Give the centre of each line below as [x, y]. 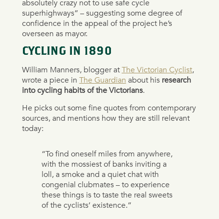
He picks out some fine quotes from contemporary [109, 108]
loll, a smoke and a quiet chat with [100, 174]
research [176, 80]
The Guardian [102, 80]
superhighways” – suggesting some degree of [102, 13]
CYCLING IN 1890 [67, 52]
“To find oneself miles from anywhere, [107, 154]
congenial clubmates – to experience [105, 185]
